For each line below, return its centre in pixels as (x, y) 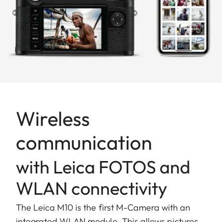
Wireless (53, 118)
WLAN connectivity (92, 188)
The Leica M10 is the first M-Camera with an (103, 207)
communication (84, 142)
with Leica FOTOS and (103, 166)
